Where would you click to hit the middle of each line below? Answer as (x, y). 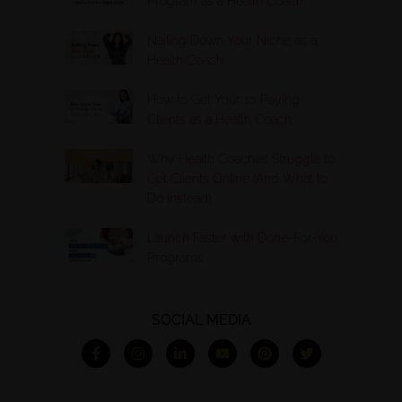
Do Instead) (179, 198)
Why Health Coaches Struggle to (241, 158)
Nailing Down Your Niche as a (232, 40)
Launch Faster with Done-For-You (242, 237)
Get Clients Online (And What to (237, 178)
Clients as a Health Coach (219, 119)
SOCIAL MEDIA (201, 319)
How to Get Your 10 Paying (223, 99)
